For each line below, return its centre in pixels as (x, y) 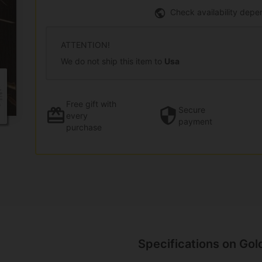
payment (195, 121)
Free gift (82, 104)
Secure (192, 109)
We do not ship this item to (113, 61)
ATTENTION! (85, 44)
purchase (84, 127)
